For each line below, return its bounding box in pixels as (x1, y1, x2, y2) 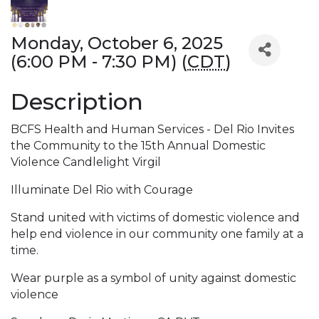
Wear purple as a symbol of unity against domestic (11, 271, 296, 285)
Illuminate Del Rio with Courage (11, 182, 193, 197)
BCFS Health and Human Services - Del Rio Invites (11, 122, 294, 136)
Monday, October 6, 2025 (11, 32, 223, 53)
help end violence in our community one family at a (11, 226, 303, 241)
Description (11, 87, 143, 115)
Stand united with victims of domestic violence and (11, 210, 300, 224)
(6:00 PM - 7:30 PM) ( (11, 51, 187, 72)
